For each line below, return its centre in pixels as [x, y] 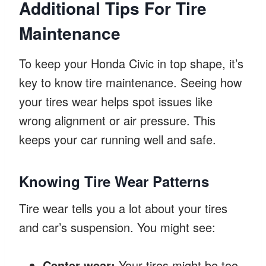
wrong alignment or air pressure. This [117, 120]
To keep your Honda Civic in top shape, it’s [131, 63]
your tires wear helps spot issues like [116, 101]
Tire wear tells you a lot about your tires [123, 208]
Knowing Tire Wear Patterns [114, 181]
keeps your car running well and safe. [118, 139]
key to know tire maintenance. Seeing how [130, 82]
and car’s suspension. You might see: [117, 227]
